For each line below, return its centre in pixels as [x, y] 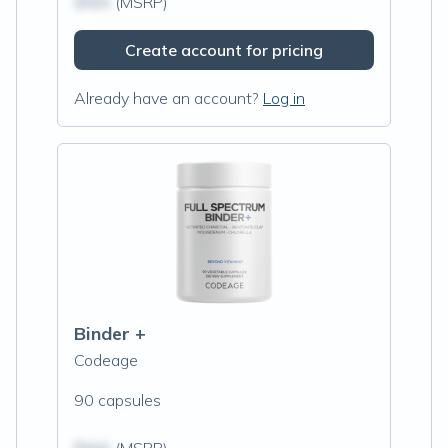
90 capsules [117, 400]
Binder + [110, 333]
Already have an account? [166, 98]
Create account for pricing [224, 50]
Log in [284, 98]
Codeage [106, 360]
